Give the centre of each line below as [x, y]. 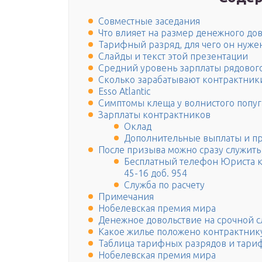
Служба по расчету [164, 185]
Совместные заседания [149, 21]
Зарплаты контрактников [154, 115]
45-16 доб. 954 [156, 173]
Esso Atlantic [124, 92]
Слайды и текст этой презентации [173, 56]
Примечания [126, 197]
